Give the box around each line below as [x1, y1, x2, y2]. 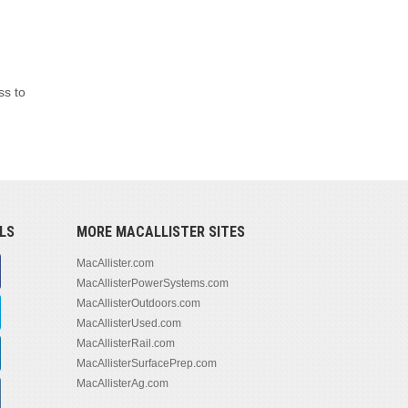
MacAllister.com [76, 256, 154, 270]
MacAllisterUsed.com [76, 316, 181, 330]
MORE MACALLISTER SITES [76, 222, 245, 240]
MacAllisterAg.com [76, 376, 168, 390]
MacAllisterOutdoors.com [76, 296, 200, 310]
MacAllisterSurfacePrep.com [76, 356, 217, 370]
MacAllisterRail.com [76, 336, 175, 350]
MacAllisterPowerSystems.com [76, 276, 229, 290]
